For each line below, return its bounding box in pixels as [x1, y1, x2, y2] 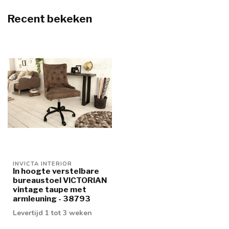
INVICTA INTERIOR [13, 159, 72, 168]
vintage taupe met [13, 184, 86, 194]
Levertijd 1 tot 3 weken [13, 208, 92, 218]
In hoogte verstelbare [13, 166, 99, 176]
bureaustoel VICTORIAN [13, 175, 107, 185]
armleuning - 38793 [13, 193, 90, 203]
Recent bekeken [8, 12, 92, 26]
